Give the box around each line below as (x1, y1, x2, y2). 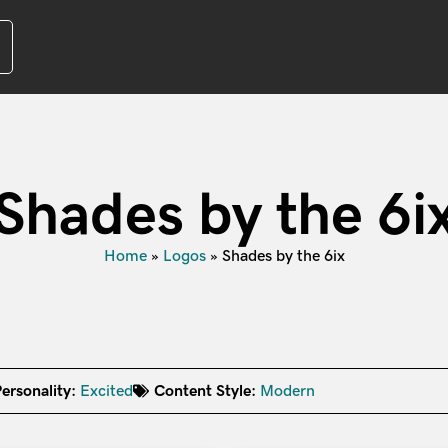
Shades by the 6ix (221, 247, 345, 264)
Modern (260, 382, 315, 399)
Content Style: (154, 382, 256, 399)
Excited (80, 382, 133, 399)
